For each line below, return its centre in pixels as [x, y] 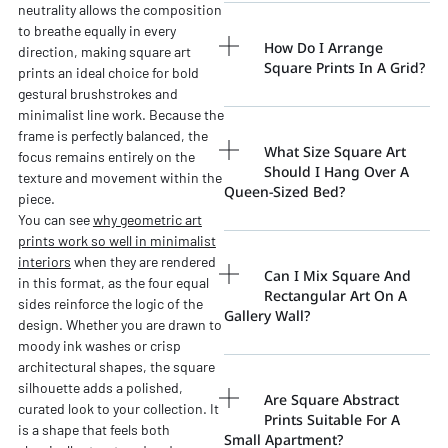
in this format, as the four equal [113, 282]
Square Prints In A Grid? [344, 67]
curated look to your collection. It [118, 408]
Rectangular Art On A [335, 295]
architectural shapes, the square [116, 366]
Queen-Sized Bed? [284, 191]
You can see [55, 219]
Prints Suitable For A [332, 419]
